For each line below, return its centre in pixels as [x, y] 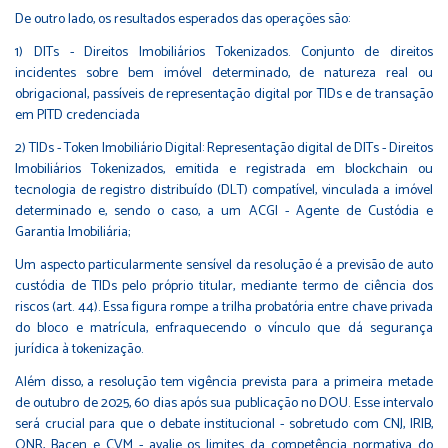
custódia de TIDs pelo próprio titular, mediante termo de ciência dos [224, 286]
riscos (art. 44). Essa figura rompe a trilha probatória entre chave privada [224, 307]
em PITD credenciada [77, 115]
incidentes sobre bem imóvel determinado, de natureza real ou [224, 73]
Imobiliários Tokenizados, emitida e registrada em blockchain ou [224, 169]
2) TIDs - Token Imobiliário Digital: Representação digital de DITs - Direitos [224, 148]
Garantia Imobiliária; [72, 232]
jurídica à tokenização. [79, 349]
